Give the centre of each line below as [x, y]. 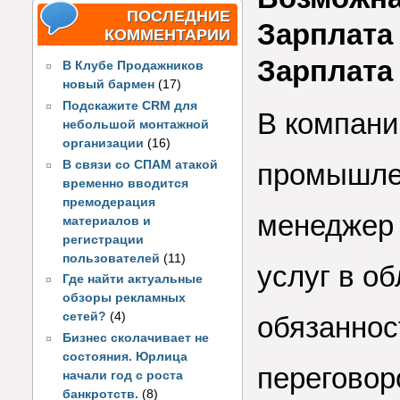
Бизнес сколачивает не [136, 338]
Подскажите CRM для [130, 106]
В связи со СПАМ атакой [141, 164]
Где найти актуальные [133, 279]
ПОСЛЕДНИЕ [179, 16]
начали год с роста [123, 376]
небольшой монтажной [136, 125]
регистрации [104, 239]
